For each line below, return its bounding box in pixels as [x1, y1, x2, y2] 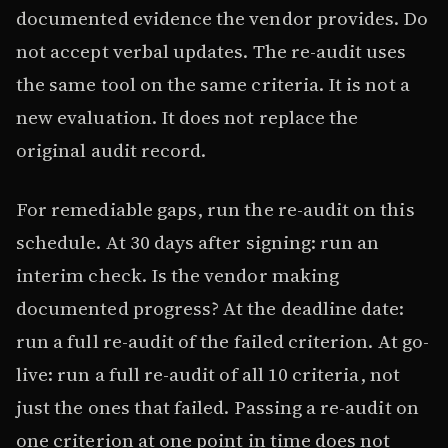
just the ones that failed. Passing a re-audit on [16, 394, 419, 421]
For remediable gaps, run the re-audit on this [16, 196, 415, 223]
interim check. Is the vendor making [16, 262, 339, 289]
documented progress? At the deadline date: [16, 295, 405, 322]
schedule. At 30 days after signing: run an [16, 229, 380, 256]
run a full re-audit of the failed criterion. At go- [16, 328, 429, 355]
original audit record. [16, 136, 207, 163]
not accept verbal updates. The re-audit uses [16, 37, 407, 64]
